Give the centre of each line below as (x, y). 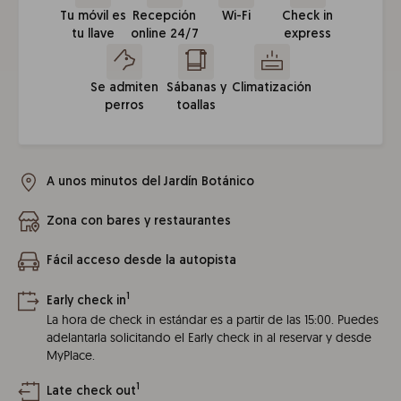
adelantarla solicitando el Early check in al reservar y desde (209, 337)
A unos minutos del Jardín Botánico (150, 182)
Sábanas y (196, 88)
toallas (196, 106)
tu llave (93, 34)
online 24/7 (164, 34)
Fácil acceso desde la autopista (141, 261)
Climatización (272, 88)
